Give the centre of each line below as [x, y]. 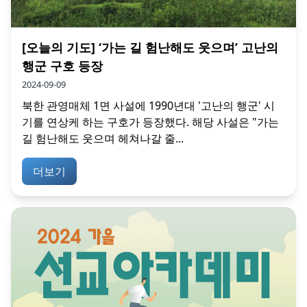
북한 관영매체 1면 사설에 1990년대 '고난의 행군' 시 [148, 105]
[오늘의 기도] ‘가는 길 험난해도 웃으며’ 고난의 [150, 47]
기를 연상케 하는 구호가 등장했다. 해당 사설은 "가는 [150, 122]
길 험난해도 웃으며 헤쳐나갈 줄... [103, 138]
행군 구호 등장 [62, 65]
